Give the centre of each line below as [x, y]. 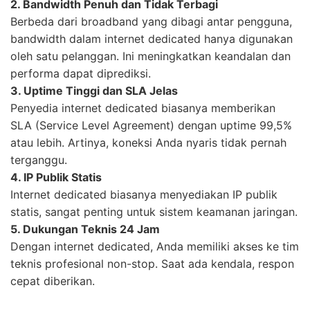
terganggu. [39, 159]
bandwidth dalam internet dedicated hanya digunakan [152, 38]
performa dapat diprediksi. [81, 73]
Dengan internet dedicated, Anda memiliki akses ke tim [155, 246]
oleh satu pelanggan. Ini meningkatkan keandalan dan [151, 56]
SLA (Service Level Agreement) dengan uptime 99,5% [151, 125]
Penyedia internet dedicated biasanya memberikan [143, 108]
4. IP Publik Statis [59, 177]
